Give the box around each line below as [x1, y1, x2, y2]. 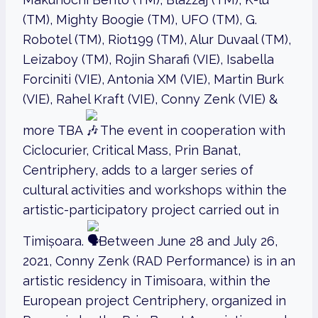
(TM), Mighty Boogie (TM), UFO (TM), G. [23, 12, 257, 28]
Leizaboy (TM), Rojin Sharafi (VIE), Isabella [23, 52, 274, 67]
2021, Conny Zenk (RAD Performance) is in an [23, 253, 295, 269]
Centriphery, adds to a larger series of [23, 163, 253, 178]
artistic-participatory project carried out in [23, 202, 279, 218]
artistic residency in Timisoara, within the [23, 273, 270, 289]
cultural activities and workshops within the [23, 182, 287, 198]
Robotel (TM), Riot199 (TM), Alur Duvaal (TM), [23, 32, 291, 48]
